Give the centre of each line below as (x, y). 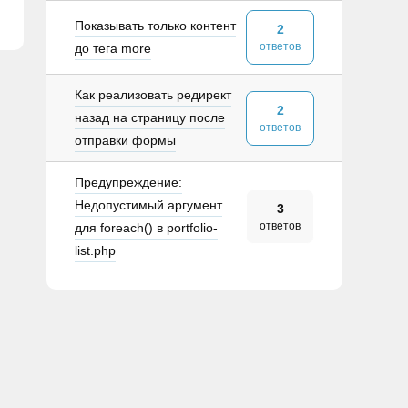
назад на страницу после (150, 117)
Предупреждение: (128, 182)
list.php (95, 250)
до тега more (113, 48)
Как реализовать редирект (153, 95)
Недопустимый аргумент (148, 205)
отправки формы (125, 140)
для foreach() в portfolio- (146, 228)
